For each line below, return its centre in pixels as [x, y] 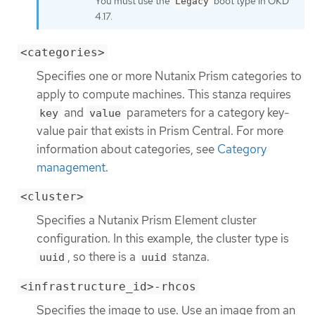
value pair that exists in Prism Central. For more [160, 131]
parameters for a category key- [207, 113]
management [71, 168]
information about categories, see [127, 149]
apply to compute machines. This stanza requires [164, 95]
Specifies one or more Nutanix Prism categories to [169, 76]
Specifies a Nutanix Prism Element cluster [147, 220]
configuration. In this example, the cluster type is [163, 239]
